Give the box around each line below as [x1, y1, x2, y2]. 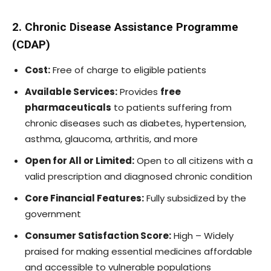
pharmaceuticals [25, 100, 111, 114]
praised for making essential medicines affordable [25, 244, 252, 258]
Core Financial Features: [25, 191, 144, 204]
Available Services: [25, 85, 117, 98]
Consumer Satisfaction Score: [25, 229, 171, 242]
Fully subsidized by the [144, 191, 246, 204]
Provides [117, 85, 160, 98]
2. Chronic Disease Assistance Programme [12, 19, 238, 34]
